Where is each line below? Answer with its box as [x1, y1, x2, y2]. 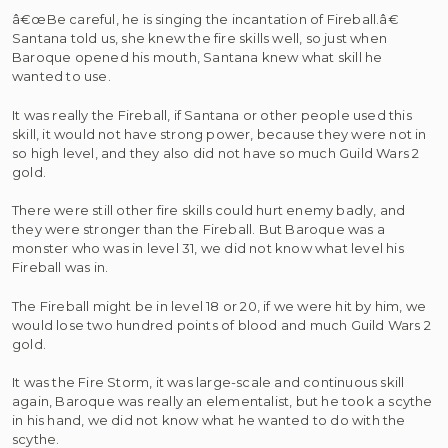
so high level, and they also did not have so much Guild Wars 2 [12, 144, 420, 161]
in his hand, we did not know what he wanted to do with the [12, 412, 406, 428]
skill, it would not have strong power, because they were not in [12, 125, 427, 142]
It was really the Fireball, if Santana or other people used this [12, 106, 412, 123]
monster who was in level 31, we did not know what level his [12, 240, 404, 256]
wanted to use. [12, 68, 111, 84]
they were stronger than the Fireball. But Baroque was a [12, 221, 386, 237]
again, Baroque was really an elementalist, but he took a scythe [12, 393, 433, 409]
